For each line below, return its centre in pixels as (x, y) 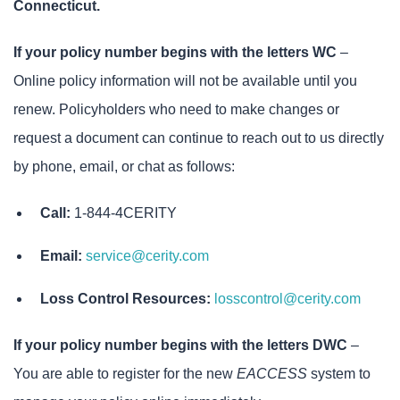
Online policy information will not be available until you (185, 81)
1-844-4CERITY (124, 213)
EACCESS (272, 374)
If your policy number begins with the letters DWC (180, 345)
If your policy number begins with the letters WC (175, 52)
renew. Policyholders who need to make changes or (176, 109)
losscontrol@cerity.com (287, 299)
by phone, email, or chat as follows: (124, 167)
